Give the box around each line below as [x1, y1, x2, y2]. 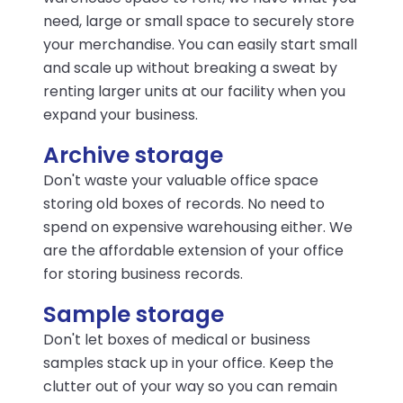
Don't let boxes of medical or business [43, 329, 310, 350]
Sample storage [43, 299, 224, 330]
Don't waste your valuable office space [43, 170, 318, 191]
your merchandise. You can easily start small [43, 34, 357, 55]
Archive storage [43, 139, 223, 171]
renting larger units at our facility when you [43, 81, 345, 102]
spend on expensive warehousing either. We [43, 217, 353, 237]
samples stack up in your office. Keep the [43, 353, 334, 373]
